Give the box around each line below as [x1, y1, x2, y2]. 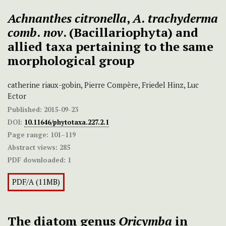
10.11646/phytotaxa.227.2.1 [24, 118, 109, 127]
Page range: [8, 130, 48, 140]
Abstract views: [8, 143, 58, 152]
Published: [8, 105, 42, 115]
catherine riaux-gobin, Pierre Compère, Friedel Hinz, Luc [8, 80, 199, 90]
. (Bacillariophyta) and [63, 24, 198, 41]
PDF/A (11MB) [12, 177, 60, 187]
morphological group [8, 52, 134, 69]
